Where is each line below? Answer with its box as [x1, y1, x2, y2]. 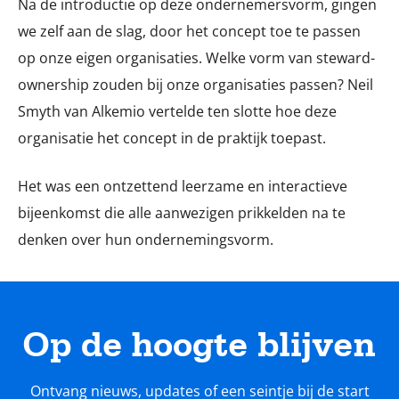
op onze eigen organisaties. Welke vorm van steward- [18, 47, 375, 68]
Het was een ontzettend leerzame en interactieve [18, 175, 347, 196]
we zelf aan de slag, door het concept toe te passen [18, 20, 361, 41]
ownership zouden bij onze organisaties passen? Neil [18, 74, 373, 94]
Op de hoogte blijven [22, 322, 377, 365]
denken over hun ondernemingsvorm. [18, 229, 273, 249]
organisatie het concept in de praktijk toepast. [18, 127, 326, 148]
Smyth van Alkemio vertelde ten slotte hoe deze [18, 101, 337, 121]
